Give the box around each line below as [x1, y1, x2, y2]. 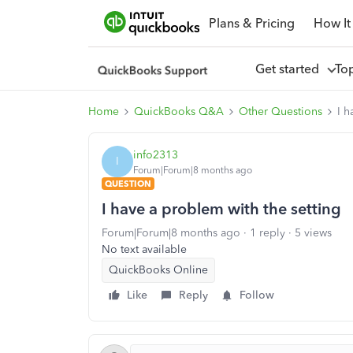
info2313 [133, 147, 178, 162]
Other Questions [239, 105, 322, 118]
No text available [102, 243, 187, 256]
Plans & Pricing [208, 15, 295, 31]
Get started [255, 61, 325, 76]
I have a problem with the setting [102, 199, 341, 218]
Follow [240, 288, 274, 302]
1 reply [250, 226, 285, 240]
